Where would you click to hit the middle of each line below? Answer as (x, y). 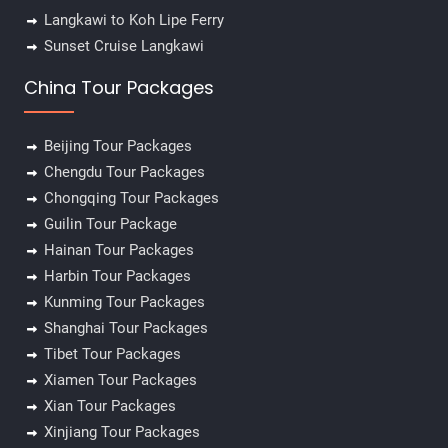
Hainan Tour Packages (118, 250)
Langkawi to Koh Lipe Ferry (133, 20)
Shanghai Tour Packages (125, 328)
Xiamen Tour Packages (120, 380)
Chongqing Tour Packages (131, 198)
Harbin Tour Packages (117, 276)
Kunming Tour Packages (124, 302)
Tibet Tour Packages (112, 354)
